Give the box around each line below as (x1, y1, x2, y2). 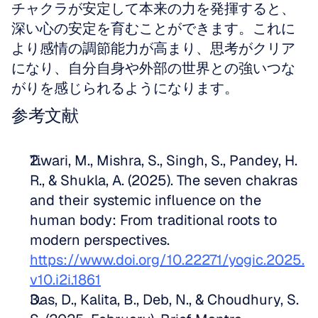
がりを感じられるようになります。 (11, 79, 238, 97)
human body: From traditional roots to (30, 211, 277, 229)
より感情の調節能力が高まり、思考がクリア (11, 39, 295, 57)
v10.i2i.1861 (30, 270, 101, 289)
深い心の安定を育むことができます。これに (11, 19, 295, 38)
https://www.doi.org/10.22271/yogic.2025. (30, 251, 305, 269)
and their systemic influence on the (30, 191, 261, 209)
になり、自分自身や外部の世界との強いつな (11, 59, 295, 77)
